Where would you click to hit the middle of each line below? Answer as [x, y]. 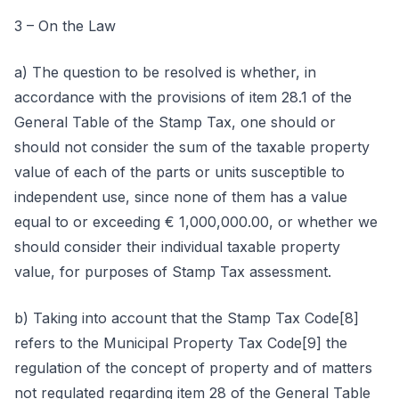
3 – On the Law [65, 26]
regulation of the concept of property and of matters [193, 368]
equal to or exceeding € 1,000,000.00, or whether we [196, 222]
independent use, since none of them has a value [181, 197]
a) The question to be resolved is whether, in [165, 72]
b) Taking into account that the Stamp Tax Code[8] [187, 318]
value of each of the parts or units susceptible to [179, 172]
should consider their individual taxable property [177, 247]
